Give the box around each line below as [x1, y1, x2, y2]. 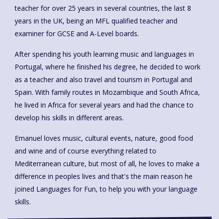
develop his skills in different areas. [15, 112, 124, 122]
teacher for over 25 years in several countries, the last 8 [15, 3, 191, 13]
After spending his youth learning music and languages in [15, 49, 194, 59]
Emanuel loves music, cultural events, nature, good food [15, 133, 193, 143]
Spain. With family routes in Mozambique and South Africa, [15, 87, 200, 97]
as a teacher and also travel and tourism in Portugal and [15, 74, 192, 84]
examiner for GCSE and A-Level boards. [15, 28, 139, 38]
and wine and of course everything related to [15, 146, 156, 155]
